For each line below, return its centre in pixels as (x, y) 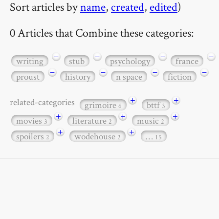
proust (28, 77)
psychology (130, 61)
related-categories (44, 102)
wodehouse (96, 136)
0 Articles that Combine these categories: (102, 32)
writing (30, 61)
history (78, 77)
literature (90, 120)
